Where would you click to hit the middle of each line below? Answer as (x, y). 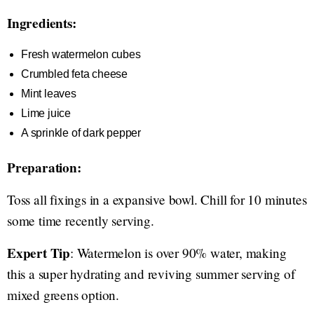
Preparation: (44, 168)
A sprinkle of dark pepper (81, 133)
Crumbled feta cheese (74, 74)
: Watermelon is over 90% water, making (178, 253)
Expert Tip (39, 253)
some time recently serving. (81, 220)
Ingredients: (42, 23)
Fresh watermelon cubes (81, 54)
